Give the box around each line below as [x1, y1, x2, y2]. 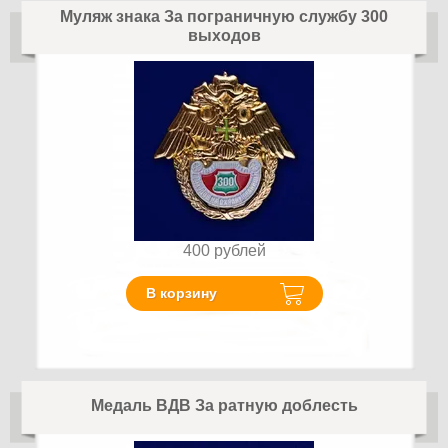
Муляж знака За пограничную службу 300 [60, 7, 388, 25]
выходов [187, 26, 261, 44]
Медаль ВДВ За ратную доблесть [90, 396, 358, 414]
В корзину [145, 285, 217, 302]
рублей [213, 241, 266, 259]
